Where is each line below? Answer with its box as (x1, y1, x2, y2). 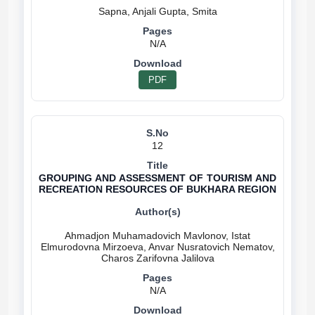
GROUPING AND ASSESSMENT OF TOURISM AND (39, 172, 276, 184)
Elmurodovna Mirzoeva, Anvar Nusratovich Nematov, (40, 241, 275, 252)
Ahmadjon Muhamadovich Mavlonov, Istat (65, 230, 250, 241)
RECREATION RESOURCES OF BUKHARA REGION (39, 184, 276, 195)
